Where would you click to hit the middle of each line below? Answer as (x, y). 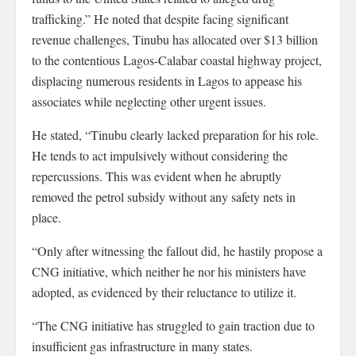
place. (46, 217)
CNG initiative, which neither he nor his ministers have (169, 271)
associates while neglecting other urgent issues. (149, 101)
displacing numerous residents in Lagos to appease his (167, 81)
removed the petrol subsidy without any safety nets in (164, 197)
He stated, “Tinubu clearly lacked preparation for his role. (175, 135)
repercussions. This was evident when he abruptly (157, 176)
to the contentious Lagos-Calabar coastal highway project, (177, 60)
